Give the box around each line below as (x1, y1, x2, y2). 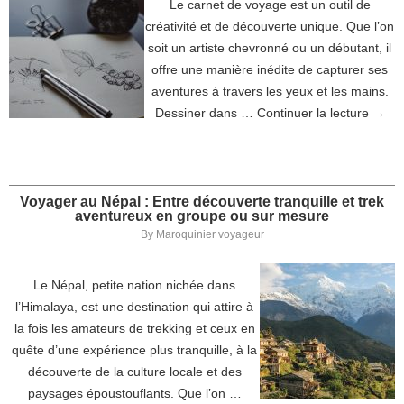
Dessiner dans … (154, 106, 257, 120)
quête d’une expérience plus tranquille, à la (12, 343, 257, 357)
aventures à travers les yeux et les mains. (151, 84, 389, 98)
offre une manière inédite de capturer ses (151, 62, 388, 77)
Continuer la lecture (256, 106, 372, 120)
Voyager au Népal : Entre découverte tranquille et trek (20, 194, 384, 209)
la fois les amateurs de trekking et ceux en (14, 321, 255, 335)
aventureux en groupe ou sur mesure (75, 208, 329, 224)
